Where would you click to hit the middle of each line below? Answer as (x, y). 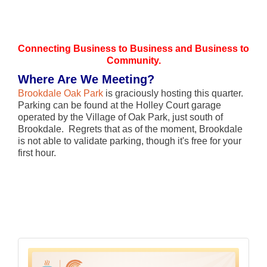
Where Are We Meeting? (86, 80)
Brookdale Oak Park (60, 94)
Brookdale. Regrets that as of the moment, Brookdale (130, 129)
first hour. (37, 153)
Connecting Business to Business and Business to (133, 49)
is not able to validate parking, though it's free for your (130, 141)
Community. (133, 61)
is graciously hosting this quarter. (173, 94)
